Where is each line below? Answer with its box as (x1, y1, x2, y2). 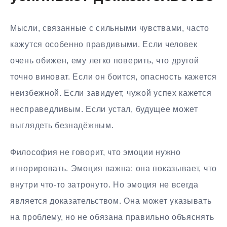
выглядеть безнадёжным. (10, 121, 114, 130)
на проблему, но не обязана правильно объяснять (10, 213, 214, 222)
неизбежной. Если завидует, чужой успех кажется (10, 89, 212, 98)
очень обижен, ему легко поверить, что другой (10, 56, 199, 65)
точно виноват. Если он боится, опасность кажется (10, 72, 217, 82)
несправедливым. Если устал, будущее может (10, 105, 198, 114)
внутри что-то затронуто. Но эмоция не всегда (10, 180, 199, 190)
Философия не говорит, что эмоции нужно (10, 148, 181, 157)
